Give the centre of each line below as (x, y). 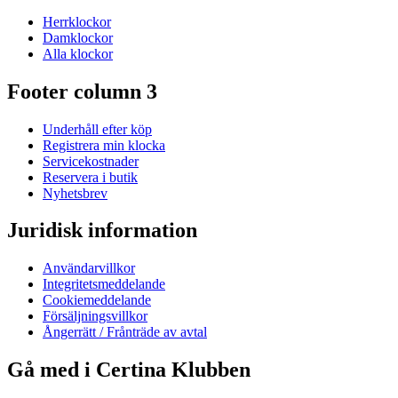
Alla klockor (78, 53)
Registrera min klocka (104, 145)
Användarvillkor (89, 268)
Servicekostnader (91, 161)
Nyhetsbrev (75, 193)
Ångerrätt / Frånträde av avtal (125, 332)
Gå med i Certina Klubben (129, 370)
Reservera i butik (90, 177)
